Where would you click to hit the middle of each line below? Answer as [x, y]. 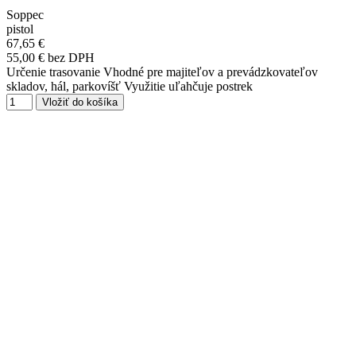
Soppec [25, 15]
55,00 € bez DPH [50, 58]
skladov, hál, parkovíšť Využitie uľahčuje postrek [130, 87]
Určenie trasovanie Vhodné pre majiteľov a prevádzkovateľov [162, 72]
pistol [20, 29]
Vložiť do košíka [80, 103]
